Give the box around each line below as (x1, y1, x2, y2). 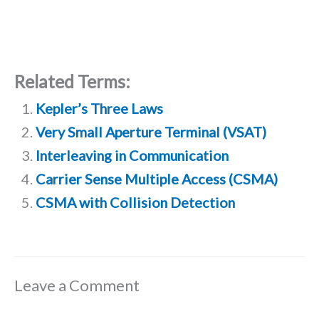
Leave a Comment (14, 276, 140, 296)
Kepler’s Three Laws (35, 99, 163, 117)
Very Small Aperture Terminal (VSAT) (35, 122, 266, 140)
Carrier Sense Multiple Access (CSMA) (35, 169, 278, 187)
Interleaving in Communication (35, 146, 229, 164)
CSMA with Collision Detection (35, 193, 235, 211)
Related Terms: (14, 70, 130, 92)
